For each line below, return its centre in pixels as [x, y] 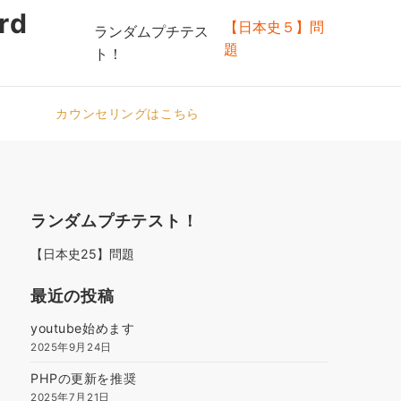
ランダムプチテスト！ [115, 220]
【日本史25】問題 [82, 254]
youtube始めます [83, 328]
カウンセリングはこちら [128, 113]
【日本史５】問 [274, 27]
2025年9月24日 [71, 347]
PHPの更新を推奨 [84, 378]
